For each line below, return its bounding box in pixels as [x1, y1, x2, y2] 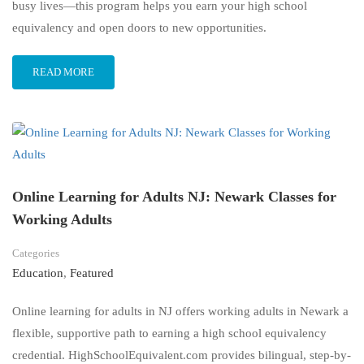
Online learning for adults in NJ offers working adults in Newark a [12, 305, 349, 318]
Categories [12, 247, 59, 260]
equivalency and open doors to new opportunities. [12, 21, 266, 35]
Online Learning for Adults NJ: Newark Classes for [12, 188, 336, 206]
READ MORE [32, 66, 94, 79]
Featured [70, 266, 114, 280]
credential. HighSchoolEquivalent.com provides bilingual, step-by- [12, 349, 351, 362]
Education [12, 266, 63, 280]
